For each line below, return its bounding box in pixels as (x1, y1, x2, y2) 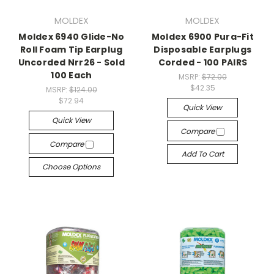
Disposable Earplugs (154, 43, 252, 56)
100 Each (51, 69, 92, 82)
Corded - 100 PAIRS (158, 56, 247, 69)
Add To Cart (181, 149, 224, 160)
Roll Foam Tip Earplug (20, 43, 123, 56)
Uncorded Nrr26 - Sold (18, 56, 125, 69)
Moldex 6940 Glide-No (18, 31, 125, 43)
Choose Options (42, 161, 101, 172)
